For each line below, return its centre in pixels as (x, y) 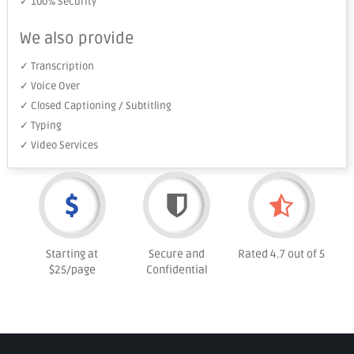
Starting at (72, 254)
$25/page (72, 270)
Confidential (177, 270)
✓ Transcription (56, 66)
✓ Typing (40, 126)
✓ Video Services (58, 145)
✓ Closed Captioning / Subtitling (95, 106)
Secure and (177, 254)
